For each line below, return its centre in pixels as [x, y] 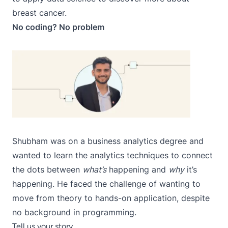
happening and [137, 169]
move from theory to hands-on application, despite [111, 198]
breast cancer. [39, 13]
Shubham [30, 141]
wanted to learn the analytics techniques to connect [112, 155]
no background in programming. [76, 212]
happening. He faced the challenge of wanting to [106, 183]
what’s [94, 169]
